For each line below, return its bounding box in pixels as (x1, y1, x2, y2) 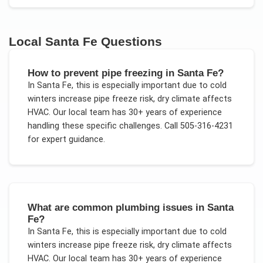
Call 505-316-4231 (161, 121, 233, 131)
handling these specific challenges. (27, 121, 162, 131)
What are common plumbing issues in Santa (27, 201, 234, 213)
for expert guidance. (27, 134, 105, 145)
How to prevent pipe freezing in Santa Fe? (27, 67, 224, 79)
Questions (97, 35, 163, 49)
